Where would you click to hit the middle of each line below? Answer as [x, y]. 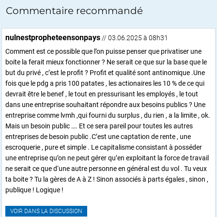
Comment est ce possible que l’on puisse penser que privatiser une [103, 51]
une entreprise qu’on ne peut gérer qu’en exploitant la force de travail [107, 158]
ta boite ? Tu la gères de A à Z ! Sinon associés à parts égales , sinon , [107, 179]
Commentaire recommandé [74, 10]
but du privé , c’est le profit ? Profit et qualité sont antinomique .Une [105, 72]
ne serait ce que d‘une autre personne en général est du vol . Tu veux [106, 168]
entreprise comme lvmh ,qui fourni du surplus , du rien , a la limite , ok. [108, 115]
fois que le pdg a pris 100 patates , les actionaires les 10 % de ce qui [105, 83]
